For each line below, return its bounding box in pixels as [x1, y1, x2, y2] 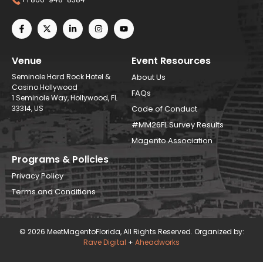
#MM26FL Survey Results [131, 119, 224, 130]
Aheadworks [135, 237, 180, 247]
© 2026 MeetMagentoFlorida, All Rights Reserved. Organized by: [19, 226, 244, 237]
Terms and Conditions [12, 186, 96, 197]
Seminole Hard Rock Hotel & [12, 71, 110, 82]
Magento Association [131, 134, 213, 146]
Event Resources [131, 53, 211, 68]
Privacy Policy [12, 170, 63, 181]
